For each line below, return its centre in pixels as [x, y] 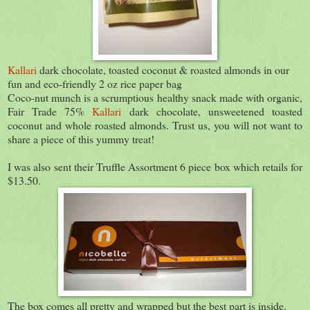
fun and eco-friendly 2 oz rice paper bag [95, 83]
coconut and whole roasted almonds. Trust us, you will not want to [155, 125]
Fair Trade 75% [50, 111]
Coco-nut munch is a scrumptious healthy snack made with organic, [155, 97]
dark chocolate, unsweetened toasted [212, 111]
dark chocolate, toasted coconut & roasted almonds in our [163, 69]
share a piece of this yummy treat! [81, 138]
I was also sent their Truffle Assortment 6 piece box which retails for [155, 166]
